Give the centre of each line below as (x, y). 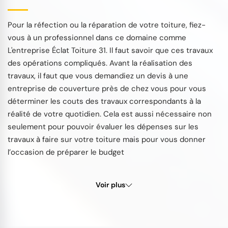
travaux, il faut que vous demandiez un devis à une (98, 76)
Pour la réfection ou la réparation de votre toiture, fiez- (107, 25)
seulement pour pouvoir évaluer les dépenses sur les (103, 127)
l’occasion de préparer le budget (66, 152)
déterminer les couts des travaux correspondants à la (104, 102)
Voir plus (110, 185)
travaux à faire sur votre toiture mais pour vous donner (107, 140)
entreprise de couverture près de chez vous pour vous (107, 89)
